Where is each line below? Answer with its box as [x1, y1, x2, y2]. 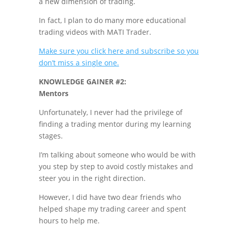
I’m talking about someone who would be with [38, 150, 196, 159]
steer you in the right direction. [38, 173, 146, 183]
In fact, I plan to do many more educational [38, 15, 186, 25]
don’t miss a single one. [38, 58, 119, 67]
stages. [38, 131, 63, 141]
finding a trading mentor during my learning [38, 119, 191, 129]
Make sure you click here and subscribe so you [38, 46, 199, 56]
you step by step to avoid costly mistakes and [38, 162, 193, 171]
